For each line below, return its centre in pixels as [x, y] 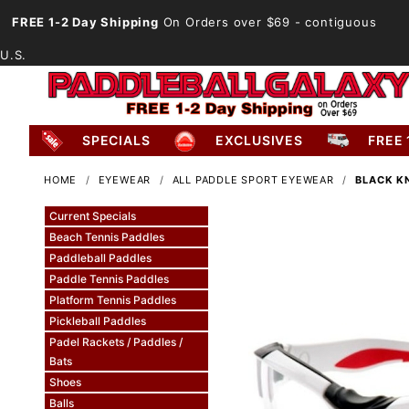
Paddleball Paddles [100, 257]
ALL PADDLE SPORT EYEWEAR [253, 179]
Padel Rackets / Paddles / [115, 341]
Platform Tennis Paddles [112, 299]
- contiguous [334, 22]
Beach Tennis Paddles [106, 236]
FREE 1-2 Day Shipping [85, 22]
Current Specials [92, 215]
